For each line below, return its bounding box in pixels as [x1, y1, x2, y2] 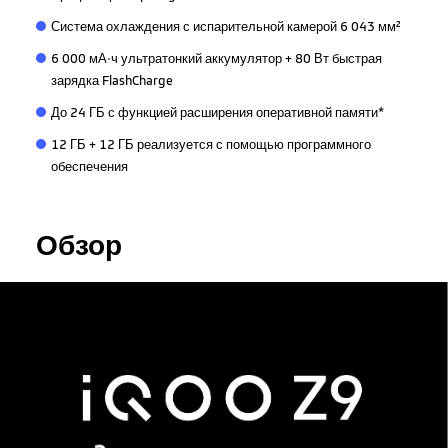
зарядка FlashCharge [50, 72, 173, 89]
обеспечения [50, 158, 128, 175]
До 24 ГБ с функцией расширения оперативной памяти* [50, 104, 384, 121]
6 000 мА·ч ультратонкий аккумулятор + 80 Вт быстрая [50, 50, 382, 67]
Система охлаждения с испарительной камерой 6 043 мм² [50, 18, 400, 35]
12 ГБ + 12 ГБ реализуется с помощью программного [50, 136, 371, 153]
